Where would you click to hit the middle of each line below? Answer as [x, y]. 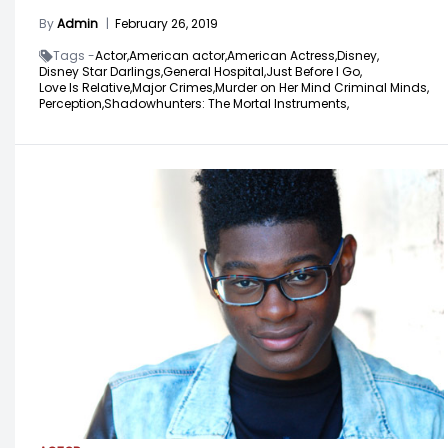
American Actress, [282, 56]
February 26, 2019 [166, 24]
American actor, [178, 56]
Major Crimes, [173, 88]
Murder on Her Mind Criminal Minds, [322, 88]
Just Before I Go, [314, 72]
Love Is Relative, [85, 88]
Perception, [71, 104]
